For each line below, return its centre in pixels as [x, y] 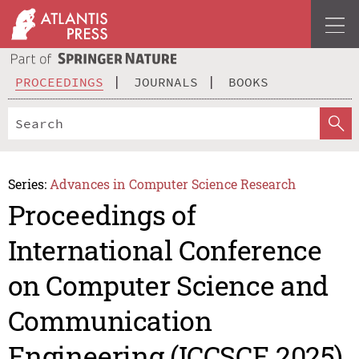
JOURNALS [166, 81]
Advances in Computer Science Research [173, 184]
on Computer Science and [168, 285]
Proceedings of [102, 215]
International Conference [165, 250]
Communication [110, 321]
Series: [27, 184]
